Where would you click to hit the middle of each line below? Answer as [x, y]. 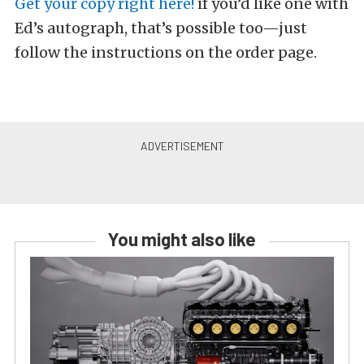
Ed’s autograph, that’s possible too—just [161, 28]
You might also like [182, 239]
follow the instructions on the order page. [166, 53]
